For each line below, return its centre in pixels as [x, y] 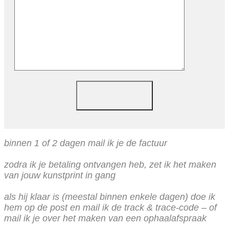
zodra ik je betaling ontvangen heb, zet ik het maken [110, 164]
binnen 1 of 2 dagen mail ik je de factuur [86, 143]
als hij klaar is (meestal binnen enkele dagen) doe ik [110, 197]
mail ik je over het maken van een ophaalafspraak [105, 218]
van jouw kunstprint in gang [60, 175]
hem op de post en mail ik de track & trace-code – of [110, 207]
